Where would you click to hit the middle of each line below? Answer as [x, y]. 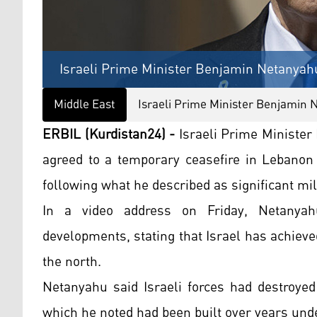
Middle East [85, 105]
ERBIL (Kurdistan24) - [109, 135]
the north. [72, 262]
